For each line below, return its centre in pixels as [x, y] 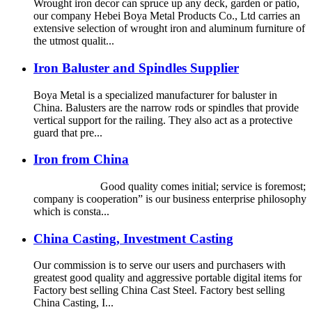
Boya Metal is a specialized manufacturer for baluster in [155, 95]
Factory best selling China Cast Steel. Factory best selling [159, 290]
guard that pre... [68, 132]
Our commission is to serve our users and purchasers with [159, 265]
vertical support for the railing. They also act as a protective [163, 120]
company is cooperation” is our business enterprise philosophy [170, 198]
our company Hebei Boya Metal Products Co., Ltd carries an [167, 16]
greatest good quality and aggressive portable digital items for [167, 278]
